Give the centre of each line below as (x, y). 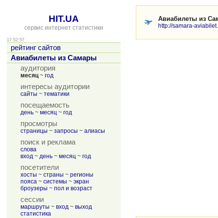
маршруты (35, 207)
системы (55, 182)
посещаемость (45, 105)
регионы (82, 175)
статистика (36, 214)
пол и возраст (73, 188)
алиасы (95, 131)
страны (54, 175)
